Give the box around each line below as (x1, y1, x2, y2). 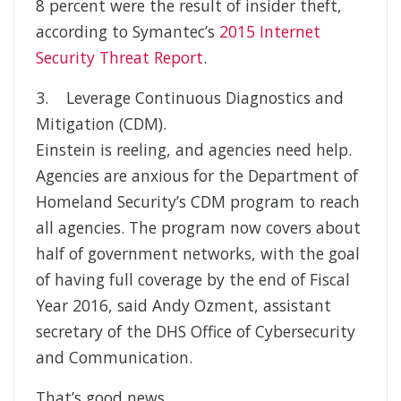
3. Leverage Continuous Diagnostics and (36, 87, 344, 109)
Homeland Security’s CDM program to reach (36, 191, 360, 213)
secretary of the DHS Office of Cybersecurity (36, 320, 355, 343)
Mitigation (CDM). (36, 113, 166, 135)
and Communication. (36, 346, 192, 369)
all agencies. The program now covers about (36, 217, 361, 239)
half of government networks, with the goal (36, 243, 360, 265)
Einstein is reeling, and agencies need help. (36, 139, 352, 161)
